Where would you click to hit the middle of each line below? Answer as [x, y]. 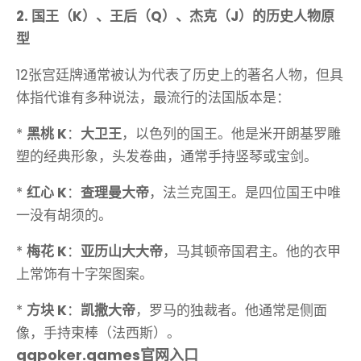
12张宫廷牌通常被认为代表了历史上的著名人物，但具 [180, 75]
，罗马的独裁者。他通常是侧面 [231, 311]
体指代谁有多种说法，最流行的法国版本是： [153, 98]
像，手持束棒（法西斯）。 [98, 333]
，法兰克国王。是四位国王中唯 [245, 193]
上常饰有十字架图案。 [85, 274]
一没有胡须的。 [64, 216]
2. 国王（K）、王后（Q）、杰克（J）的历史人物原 [175, 17]
